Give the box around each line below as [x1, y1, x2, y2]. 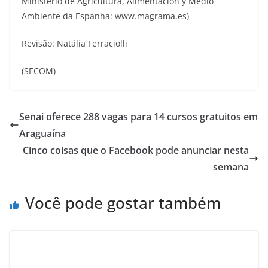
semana [213, 160, 249, 173]
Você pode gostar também [25, 191, 221, 214]
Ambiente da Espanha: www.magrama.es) [22, 10, 189, 22]
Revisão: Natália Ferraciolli [22, 37, 127, 49]
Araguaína [19, 126, 66, 140]
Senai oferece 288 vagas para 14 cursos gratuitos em [19, 109, 258, 123]
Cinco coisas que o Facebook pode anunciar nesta [23, 143, 249, 157]
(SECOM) [22, 65, 56, 77]
